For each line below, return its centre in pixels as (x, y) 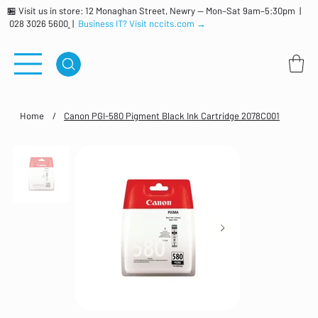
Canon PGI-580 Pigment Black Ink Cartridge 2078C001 (171, 115)
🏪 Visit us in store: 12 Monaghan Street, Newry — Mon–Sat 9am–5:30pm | (154, 11)
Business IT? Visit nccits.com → (142, 24)
